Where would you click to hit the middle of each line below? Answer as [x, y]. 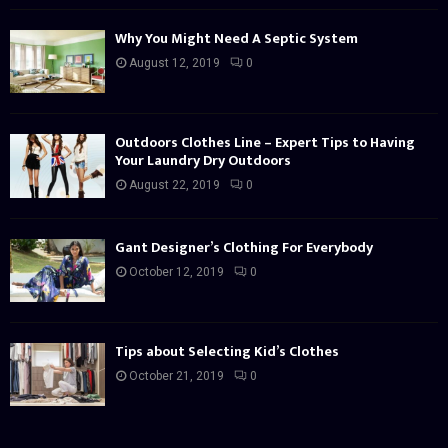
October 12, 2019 [176, 271]
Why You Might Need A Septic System [236, 39]
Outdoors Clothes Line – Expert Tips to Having [265, 143]
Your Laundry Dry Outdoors [203, 161]
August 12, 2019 [174, 63]
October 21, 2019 [176, 376]
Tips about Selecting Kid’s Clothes [227, 352]
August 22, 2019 [174, 185]
